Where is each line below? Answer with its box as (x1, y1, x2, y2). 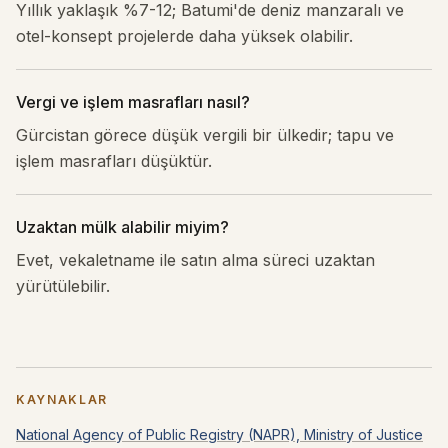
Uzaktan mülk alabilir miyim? (16, 217, 229, 237)
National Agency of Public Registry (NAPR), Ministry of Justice (16, 426, 423, 443)
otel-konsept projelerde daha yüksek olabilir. (16, 26, 353, 46)
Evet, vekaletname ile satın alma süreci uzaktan (16, 250, 375, 270)
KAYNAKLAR (16, 392, 109, 407)
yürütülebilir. (16, 276, 110, 296)
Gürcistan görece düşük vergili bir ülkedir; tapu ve (16, 125, 394, 145)
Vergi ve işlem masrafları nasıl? (16, 92, 250, 112)
